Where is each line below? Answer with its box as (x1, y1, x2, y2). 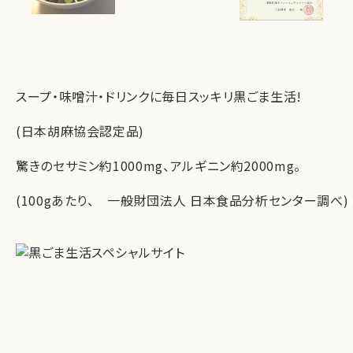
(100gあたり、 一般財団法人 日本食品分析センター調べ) (16, 191, 349, 210)
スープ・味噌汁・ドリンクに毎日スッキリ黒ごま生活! (16, 87, 302, 106)
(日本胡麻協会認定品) (16, 121, 145, 141)
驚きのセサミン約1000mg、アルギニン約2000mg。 (16, 156, 301, 176)
